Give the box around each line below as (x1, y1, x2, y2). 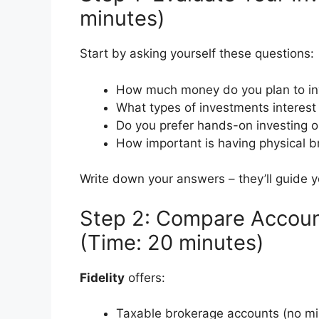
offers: (125, 270, 165, 285)
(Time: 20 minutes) (80, 229, 264, 255)
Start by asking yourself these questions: (80, 46, 314, 61)
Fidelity (80, 270, 125, 285)
